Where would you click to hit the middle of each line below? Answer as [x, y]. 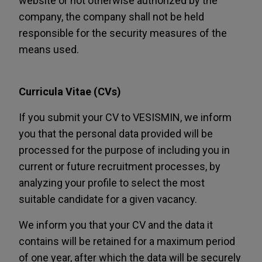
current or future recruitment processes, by [120, 166]
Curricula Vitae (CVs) [70, 92]
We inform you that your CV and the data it [116, 225]
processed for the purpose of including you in [124, 150]
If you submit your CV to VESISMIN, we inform [125, 117]
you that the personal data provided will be [116, 134]
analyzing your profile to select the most [112, 183]
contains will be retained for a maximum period [127, 241]
